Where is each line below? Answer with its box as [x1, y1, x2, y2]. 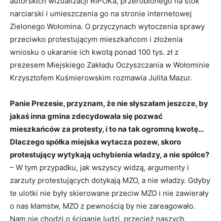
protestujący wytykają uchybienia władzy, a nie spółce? [10, 149, 209, 159]
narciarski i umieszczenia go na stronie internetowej [10, 8, 192, 18]
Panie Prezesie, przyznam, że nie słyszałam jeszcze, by [10, 98, 208, 108]
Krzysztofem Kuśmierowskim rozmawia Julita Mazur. [10, 73, 192, 82]
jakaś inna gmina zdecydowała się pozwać [10, 111, 163, 121]
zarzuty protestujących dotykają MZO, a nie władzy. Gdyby [10, 175, 210, 185]
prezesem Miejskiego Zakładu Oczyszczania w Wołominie [10, 60, 210, 70]
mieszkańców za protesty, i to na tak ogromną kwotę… [10, 124, 204, 134]
